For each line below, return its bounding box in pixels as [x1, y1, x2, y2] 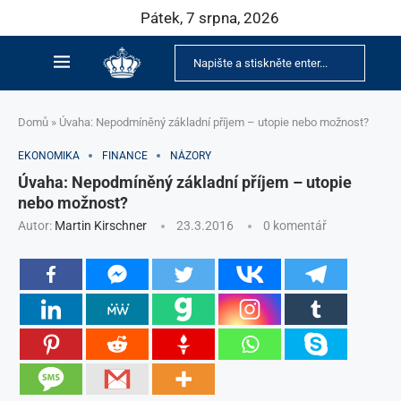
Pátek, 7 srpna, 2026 [140, 9, 279, 27]
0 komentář [263, 218, 327, 233]
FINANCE [102, 149, 148, 162]
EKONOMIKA [18, 149, 80, 162]
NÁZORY [170, 149, 211, 162]
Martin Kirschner [55, 218, 147, 233]
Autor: [18, 218, 55, 233]
